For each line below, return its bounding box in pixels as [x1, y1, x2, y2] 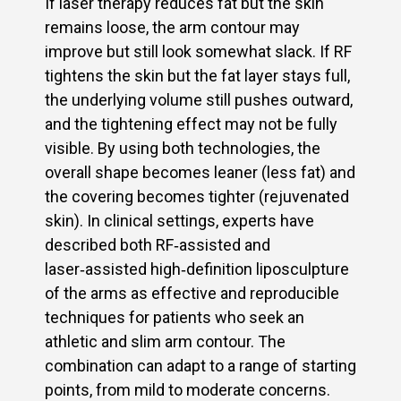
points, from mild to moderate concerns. [45, 380, 330, 399]
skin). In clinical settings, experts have [45, 210, 314, 230]
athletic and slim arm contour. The [45, 331, 286, 351]
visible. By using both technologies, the [45, 138, 320, 158]
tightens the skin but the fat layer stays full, [45, 65, 350, 85]
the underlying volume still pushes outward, [45, 90, 353, 109]
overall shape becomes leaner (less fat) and [45, 162, 355, 182]
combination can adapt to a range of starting [45, 355, 356, 375]
